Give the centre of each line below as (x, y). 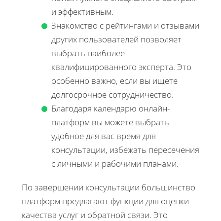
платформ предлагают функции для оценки (105, 201)
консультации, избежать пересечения (125, 150)
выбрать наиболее (88, 53)
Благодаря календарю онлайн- (110, 109)
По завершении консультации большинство (109, 187)
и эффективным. (82, 12)
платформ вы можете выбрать (110, 122)
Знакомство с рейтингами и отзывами (125, 26)
